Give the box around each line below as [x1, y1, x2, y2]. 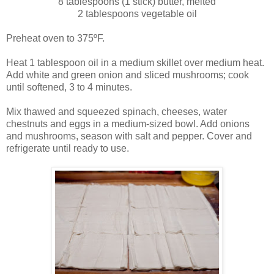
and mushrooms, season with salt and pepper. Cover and [6, 130, 252, 141]
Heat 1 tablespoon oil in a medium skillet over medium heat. [6, 57, 264, 68]
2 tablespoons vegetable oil [77, 8, 197, 19]
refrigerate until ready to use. [6, 143, 129, 154]
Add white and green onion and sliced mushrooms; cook [6, 69, 249, 80]
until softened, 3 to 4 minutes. [6, 81, 132, 92]
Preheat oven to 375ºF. [6, 32, 105, 43]
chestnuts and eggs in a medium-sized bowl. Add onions [6, 118, 250, 129]
